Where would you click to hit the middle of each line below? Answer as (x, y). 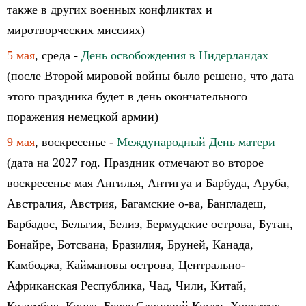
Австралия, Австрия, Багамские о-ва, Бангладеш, (137, 204)
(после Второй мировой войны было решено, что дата (150, 76)
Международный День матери (196, 142)
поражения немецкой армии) (83, 117)
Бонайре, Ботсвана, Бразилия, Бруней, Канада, (130, 245)
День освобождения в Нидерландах (175, 55)
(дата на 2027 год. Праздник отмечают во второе (135, 163)
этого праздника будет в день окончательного (127, 96)
